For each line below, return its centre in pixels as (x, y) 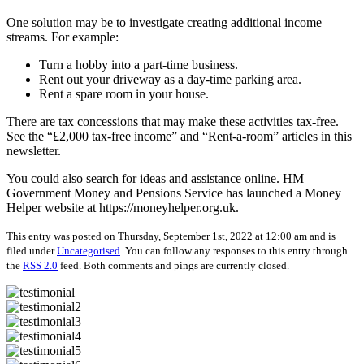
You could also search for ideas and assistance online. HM (155, 178)
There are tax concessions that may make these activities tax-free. (173, 121)
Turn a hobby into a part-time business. (139, 64)
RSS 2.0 (40, 265)
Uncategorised (89, 250)
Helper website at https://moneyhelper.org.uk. (123, 207)
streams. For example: (63, 37)
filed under (32, 250)
